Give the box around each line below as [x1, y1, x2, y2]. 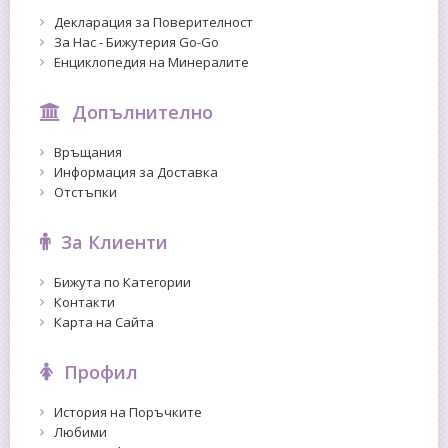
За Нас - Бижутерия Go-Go [54, 32, 219, 51]
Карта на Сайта [54, 312, 154, 331]
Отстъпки [54, 182, 117, 201]
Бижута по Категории [54, 272, 191, 291]
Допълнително [71, 99, 213, 124]
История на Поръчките [54, 402, 202, 421]
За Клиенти [60, 229, 168, 254]
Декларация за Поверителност [54, 12, 253, 31]
